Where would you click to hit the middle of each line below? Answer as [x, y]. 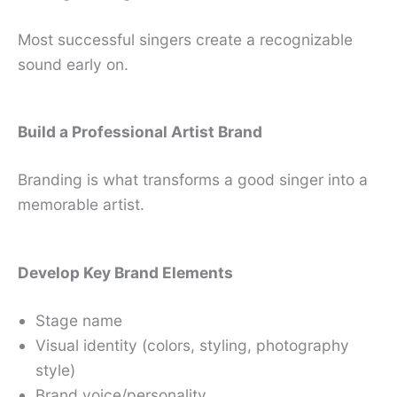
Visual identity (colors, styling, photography [192, 346]
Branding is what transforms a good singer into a [193, 180]
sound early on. [73, 64]
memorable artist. [81, 205]
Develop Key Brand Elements [125, 273]
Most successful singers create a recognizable [185, 39]
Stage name [79, 321]
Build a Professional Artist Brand [140, 132]
